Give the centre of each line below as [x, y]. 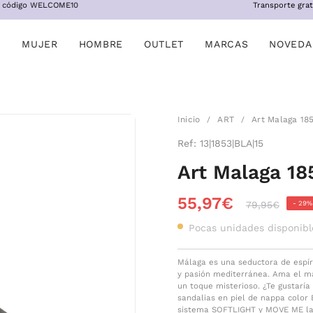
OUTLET [164, 44]
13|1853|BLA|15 [232, 143]
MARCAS [227, 44]
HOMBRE [101, 44]
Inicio [189, 119]
